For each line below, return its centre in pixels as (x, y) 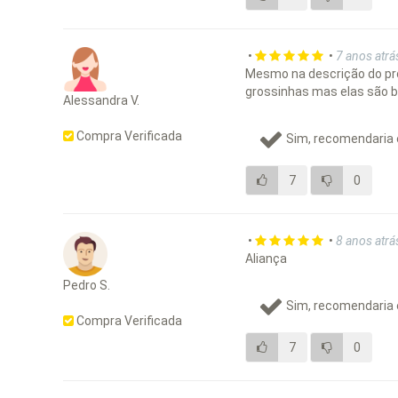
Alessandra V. (101, 101)
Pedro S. (87, 286)
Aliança (267, 259)
